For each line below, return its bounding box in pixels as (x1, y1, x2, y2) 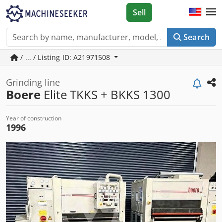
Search (183, 32, 210, 43)
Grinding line (6, 76, 60, 88)
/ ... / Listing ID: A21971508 (18, 53, 112, 62)
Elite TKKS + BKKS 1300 (41, 86, 170, 103)
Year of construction (6, 114, 61, 122)
